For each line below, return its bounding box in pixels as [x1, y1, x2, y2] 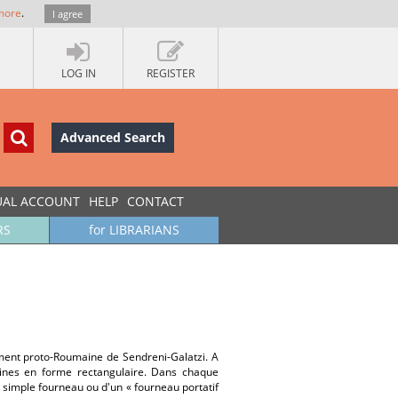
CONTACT [127, 193, 184, 210]
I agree [52, 7, 83, 20]
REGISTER [147, 66, 195, 81]
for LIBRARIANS [89, 221, 179, 238]
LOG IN [60, 66, 96, 81]
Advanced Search [60, 129, 165, 146]
